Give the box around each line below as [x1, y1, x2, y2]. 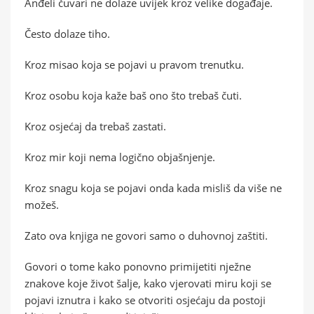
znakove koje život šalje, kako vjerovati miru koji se [25, 275, 271, 290]
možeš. [25, 197, 59, 212]
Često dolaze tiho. [25, 26, 110, 41]
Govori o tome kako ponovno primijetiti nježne [25, 259, 251, 273]
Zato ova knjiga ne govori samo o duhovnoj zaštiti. [25, 228, 268, 243]
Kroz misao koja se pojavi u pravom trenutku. [25, 57, 244, 71]
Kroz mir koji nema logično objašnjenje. [25, 149, 215, 164]
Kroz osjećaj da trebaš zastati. [25, 118, 166, 133]
